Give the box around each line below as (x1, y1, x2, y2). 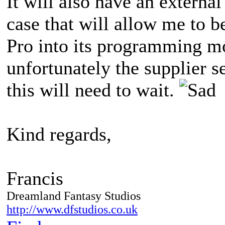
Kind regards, (7, 123, 111, 145)
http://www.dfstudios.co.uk (7, 202, 138, 216)
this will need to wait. (7, 79, 179, 100)
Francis (7, 167, 63, 189)
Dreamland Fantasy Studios (7, 189, 141, 202)
